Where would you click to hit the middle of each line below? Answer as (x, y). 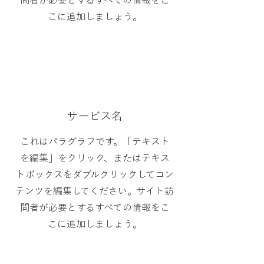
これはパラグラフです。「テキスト (95, 141)
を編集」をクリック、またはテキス (95, 158)
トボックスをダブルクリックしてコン (95, 174)
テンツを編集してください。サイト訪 (95, 191)
